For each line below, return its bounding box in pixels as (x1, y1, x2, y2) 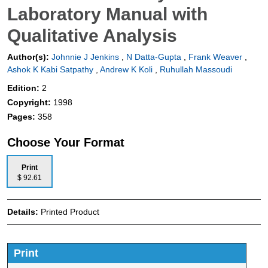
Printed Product (41, 206, 99, 217)
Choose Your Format (7, 135, 124, 149)
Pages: (7, 111, 38, 121)
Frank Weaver (188, 51, 242, 62)
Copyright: (7, 97, 53, 107)
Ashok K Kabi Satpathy (7, 64, 93, 74)
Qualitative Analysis (7, 25, 177, 45)
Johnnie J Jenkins (49, 51, 119, 62)
